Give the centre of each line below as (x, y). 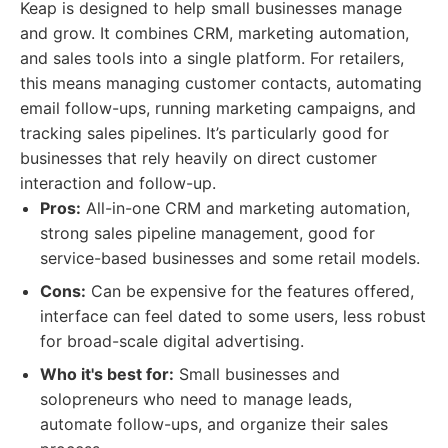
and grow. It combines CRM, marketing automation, (214, 33)
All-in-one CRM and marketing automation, (245, 208)
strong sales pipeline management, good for (207, 233)
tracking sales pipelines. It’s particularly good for (204, 133)
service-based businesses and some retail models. (230, 258)
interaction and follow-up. (118, 183)
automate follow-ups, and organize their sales (214, 424)
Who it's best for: (107, 374)
